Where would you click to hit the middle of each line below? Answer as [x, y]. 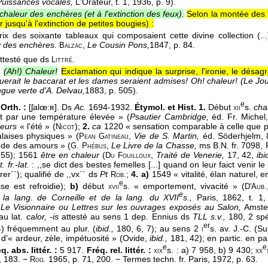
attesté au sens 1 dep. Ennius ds [125, 216]
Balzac [71, 46]
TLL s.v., [209, 216]
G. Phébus [89, 146]
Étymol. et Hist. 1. [170, 107]
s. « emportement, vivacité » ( [184, 186]
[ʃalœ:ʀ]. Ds [50, 107]
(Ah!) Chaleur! [31, 71]
